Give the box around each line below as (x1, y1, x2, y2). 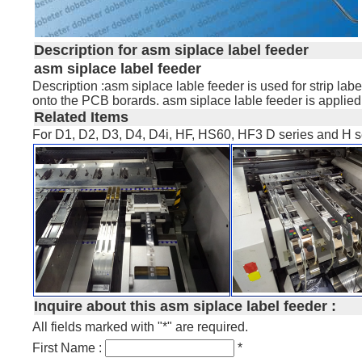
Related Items (34, 109, 129, 126)
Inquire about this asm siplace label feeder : (34, 297, 337, 314)
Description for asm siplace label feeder (34, 42, 309, 59)
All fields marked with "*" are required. (32, 319, 249, 334)
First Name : (32, 340, 106, 355)
